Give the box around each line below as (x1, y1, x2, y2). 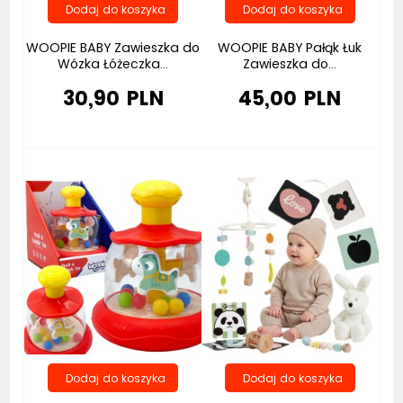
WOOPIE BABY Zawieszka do (26, 38, 201, 57)
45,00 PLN (238, 84, 342, 112)
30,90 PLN (62, 84, 164, 112)
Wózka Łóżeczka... (58, 54, 169, 73)
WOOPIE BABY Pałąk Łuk (218, 38, 363, 57)
